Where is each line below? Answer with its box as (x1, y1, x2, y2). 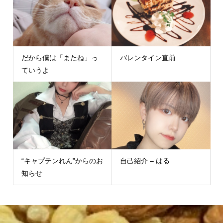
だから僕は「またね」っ (21, 53, 98, 62)
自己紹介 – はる (120, 156, 170, 165)
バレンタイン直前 (120, 53, 176, 62)
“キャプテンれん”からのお (21, 156, 103, 165)
